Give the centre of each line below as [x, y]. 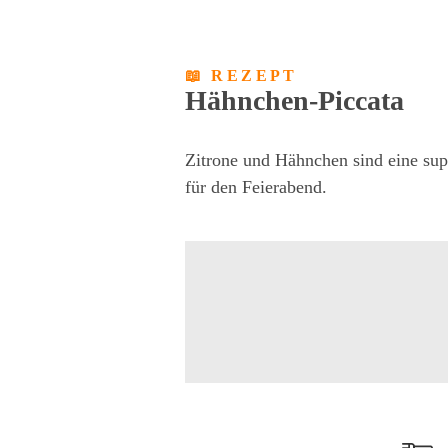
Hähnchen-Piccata [294, 100]
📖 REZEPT [241, 75]
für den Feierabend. [255, 187]
